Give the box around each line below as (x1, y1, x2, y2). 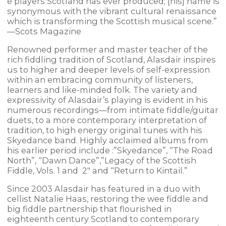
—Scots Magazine (7, 26, 81, 36)
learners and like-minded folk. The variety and (7, 85, 197, 95)
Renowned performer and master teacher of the (7, 44, 208, 55)
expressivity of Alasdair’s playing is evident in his (7, 95, 208, 105)
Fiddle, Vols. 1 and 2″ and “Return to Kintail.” (7, 165, 188, 176)
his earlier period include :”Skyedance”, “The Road (7, 145, 213, 156)
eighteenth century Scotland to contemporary (7, 214, 199, 224)
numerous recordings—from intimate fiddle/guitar (7, 105, 218, 116)
